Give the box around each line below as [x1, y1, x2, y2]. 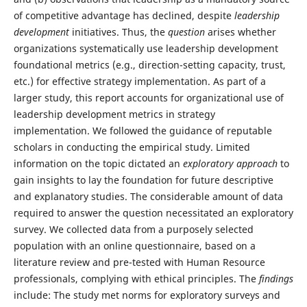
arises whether [204, 25, 276, 38]
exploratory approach [182, 157, 278, 170]
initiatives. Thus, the [69, 25, 168, 38]
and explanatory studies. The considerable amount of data [13, 190, 283, 203]
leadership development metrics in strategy [13, 108, 215, 121]
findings [258, 272, 293, 285]
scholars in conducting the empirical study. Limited [13, 140, 250, 153]
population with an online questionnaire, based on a [13, 239, 256, 252]
